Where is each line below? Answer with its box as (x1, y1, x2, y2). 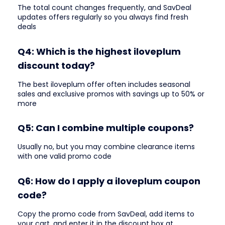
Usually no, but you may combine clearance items (18, 142, 195, 152)
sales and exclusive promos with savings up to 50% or (18, 88, 204, 99)
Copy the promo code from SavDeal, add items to (18, 208, 194, 219)
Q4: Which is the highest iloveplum (18, 45, 181, 58)
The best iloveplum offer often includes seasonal (18, 79, 190, 89)
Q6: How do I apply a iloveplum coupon (18, 174, 200, 187)
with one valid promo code (18, 151, 111, 162)
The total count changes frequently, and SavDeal (18, 3, 191, 13)
